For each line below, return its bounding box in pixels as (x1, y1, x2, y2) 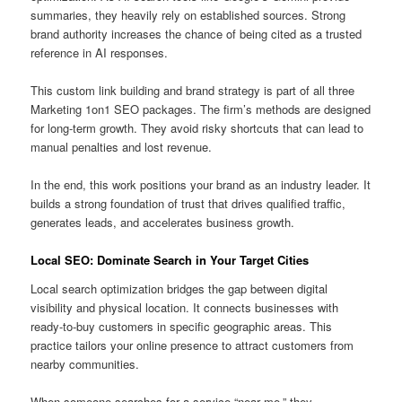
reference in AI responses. (31, 43, 169, 61)
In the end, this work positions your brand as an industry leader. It (31, 176, 371, 194)
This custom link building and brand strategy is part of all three (31, 82, 355, 100)
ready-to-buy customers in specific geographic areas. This (31, 317, 333, 335)
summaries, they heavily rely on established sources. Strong (31, 5, 346, 23)
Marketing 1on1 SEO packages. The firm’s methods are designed (31, 100, 371, 118)
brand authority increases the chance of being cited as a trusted (31, 24, 363, 42)
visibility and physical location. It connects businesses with (31, 298, 339, 316)
